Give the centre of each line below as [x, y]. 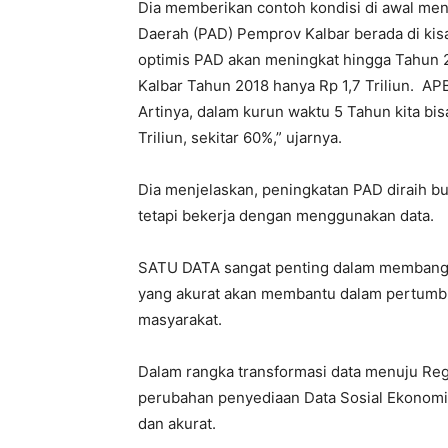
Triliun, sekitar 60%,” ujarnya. [240, 137]
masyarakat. [180, 319]
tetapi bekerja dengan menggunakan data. [286, 215]
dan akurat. [177, 423]
